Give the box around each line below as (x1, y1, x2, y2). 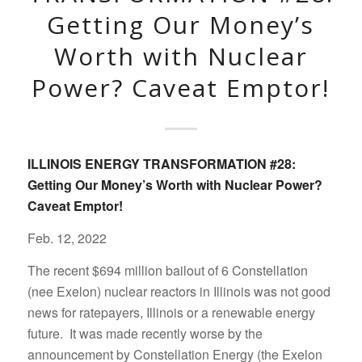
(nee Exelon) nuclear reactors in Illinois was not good (27, 281, 330, 301)
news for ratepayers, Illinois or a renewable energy (27, 302, 315, 322)
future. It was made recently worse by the (27, 323, 263, 343)
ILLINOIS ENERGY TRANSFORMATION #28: (27, 154, 296, 174)
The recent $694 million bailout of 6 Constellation (27, 260, 308, 280)
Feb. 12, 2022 (27, 228, 107, 247)
